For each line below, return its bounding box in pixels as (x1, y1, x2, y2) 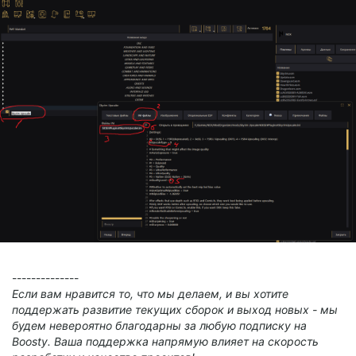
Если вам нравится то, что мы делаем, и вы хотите (12, 286, 288, 300)
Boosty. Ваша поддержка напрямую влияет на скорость (12, 334, 319, 348)
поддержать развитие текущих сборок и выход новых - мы (12, 302, 338, 316)
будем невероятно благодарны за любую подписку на (12, 318, 307, 332)
